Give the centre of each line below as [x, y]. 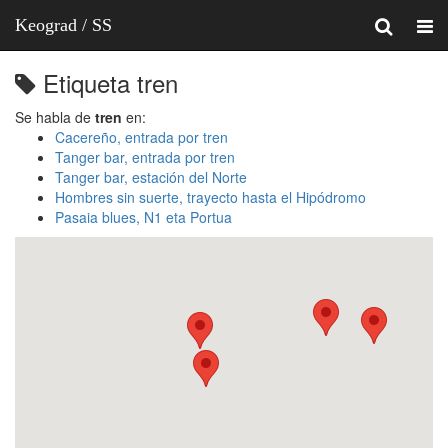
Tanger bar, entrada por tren [145, 157]
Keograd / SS [63, 25]
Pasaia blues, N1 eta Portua [143, 217]
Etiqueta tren [107, 82]
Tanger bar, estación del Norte [151, 177]
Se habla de [55, 117]
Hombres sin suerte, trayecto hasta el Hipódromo [210, 197]
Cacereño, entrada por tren [141, 137]
